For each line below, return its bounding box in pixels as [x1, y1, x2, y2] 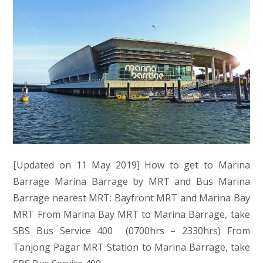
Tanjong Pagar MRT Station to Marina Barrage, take [13, 241, 250, 254]
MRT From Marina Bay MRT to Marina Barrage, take [13, 208, 250, 221]
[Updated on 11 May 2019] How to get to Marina [13, 159, 250, 172]
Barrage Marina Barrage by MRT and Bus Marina [13, 175, 250, 188]
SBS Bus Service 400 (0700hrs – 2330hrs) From [13, 224, 250, 238]
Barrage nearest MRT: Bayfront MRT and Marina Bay [13, 191, 250, 205]
